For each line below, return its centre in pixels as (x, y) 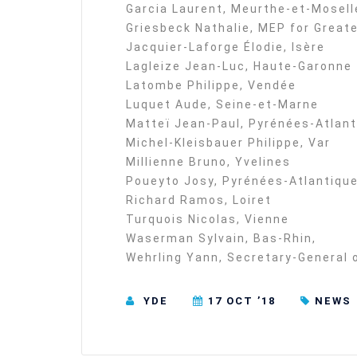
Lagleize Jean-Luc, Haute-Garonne (239, 67)
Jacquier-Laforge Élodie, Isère (226, 47)
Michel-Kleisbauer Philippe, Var (228, 143)
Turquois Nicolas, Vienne (208, 220)
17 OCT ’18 (242, 301)
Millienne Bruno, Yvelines (208, 162)
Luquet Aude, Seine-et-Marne (222, 105)
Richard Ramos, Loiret (199, 200)
